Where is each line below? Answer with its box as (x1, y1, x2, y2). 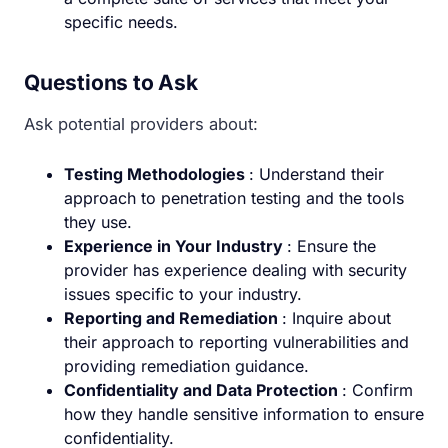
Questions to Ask (24, 69, 198, 95)
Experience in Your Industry (64, 235, 287, 256)
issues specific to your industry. (64, 283, 302, 304)
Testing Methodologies (64, 163, 249, 184)
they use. (64, 211, 132, 232)
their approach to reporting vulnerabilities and (64, 331, 409, 352)
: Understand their (249, 163, 384, 184)
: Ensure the (287, 235, 376, 256)
